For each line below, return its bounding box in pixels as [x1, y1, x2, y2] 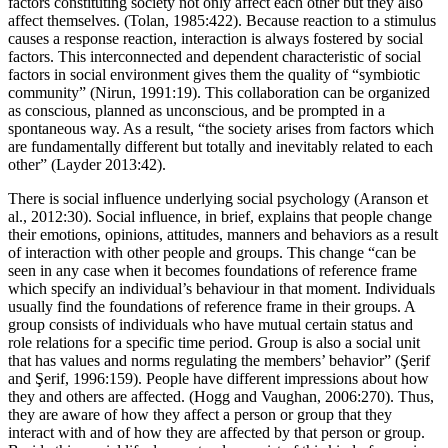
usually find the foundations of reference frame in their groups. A [8, 315, 415, 333]
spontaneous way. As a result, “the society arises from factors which [8, 137, 434, 155]
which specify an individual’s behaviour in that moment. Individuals [8, 297, 435, 315]
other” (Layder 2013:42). [8, 173, 166, 191]
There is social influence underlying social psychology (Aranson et [8, 207, 428, 225]
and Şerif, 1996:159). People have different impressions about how [8, 387, 429, 405]
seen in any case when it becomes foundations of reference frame [8, 279, 417, 297]
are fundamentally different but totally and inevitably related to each [8, 155, 433, 173]
